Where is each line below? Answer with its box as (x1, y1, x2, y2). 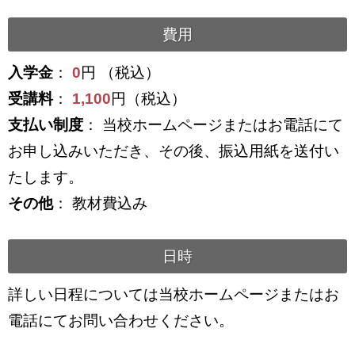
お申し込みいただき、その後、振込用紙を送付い (8, 142, 339, 159)
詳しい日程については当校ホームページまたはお (8, 285, 339, 303)
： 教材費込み (53, 194, 147, 212)
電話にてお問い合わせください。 (8, 311, 234, 329)
